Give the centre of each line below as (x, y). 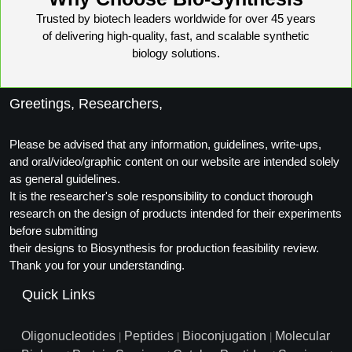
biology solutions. (176, 53)
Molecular (302, 336)
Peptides (149, 336)
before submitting (53, 231)
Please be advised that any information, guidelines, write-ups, (165, 144)
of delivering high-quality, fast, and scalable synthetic (176, 36)
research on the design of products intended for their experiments (176, 213)
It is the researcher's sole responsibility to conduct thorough (161, 196)
